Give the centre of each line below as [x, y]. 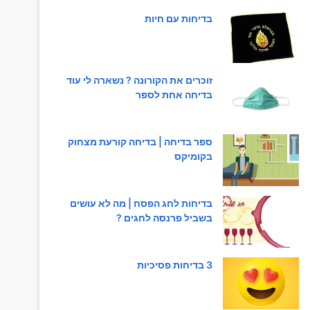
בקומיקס [193, 156]
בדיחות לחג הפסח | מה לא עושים [141, 203]
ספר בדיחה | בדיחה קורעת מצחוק [140, 142]
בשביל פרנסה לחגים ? [164, 218]
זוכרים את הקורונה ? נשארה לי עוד [139, 80]
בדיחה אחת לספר [174, 95]
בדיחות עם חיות [178, 19]
